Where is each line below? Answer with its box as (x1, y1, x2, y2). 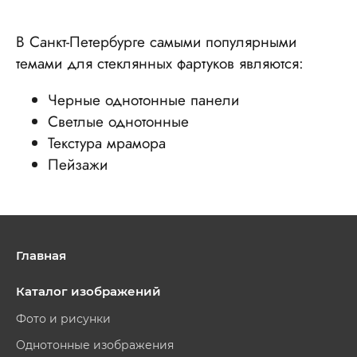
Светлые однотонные (48, 111, 189, 132)
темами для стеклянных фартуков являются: (16, 53, 304, 74)
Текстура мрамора (48, 132, 166, 154)
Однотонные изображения (16, 338, 174, 352)
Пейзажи (48, 154, 108, 175)
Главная (16, 248, 66, 263)
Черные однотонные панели (48, 89, 239, 111)
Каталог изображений (16, 284, 161, 299)
